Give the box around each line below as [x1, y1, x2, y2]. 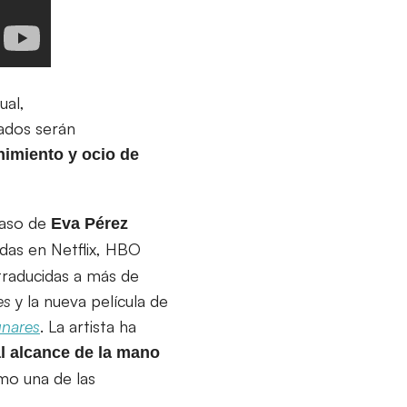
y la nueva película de [11, 290, 168, 311]
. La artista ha [40, 315, 136, 336]
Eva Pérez [51, 213, 128, 233]
